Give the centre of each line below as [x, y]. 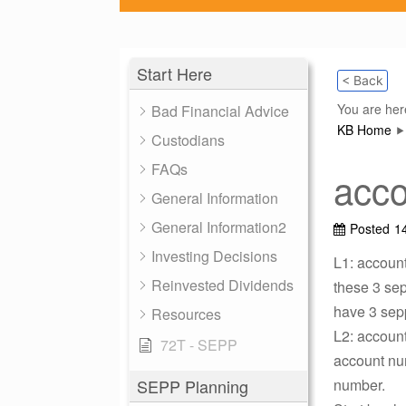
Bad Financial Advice [220, 111]
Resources [186, 314]
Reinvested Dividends [222, 285]
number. [359, 385]
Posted [370, 228]
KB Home [364, 130]
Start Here [174, 73]
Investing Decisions [214, 256]
